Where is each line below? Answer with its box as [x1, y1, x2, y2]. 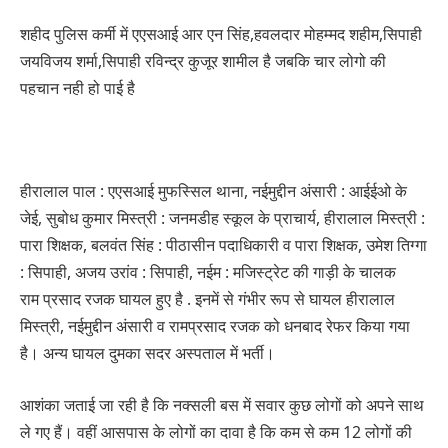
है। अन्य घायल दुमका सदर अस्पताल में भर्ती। [20, 342, 275, 365]
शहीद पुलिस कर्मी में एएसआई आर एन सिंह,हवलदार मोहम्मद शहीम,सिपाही [20, 23, 422, 46]
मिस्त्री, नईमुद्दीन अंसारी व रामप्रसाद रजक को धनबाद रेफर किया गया [20, 315, 410, 338]
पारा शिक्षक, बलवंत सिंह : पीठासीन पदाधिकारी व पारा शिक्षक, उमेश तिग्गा [20, 234, 427, 257]
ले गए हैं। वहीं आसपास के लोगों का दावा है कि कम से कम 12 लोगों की [20, 420, 412, 443]
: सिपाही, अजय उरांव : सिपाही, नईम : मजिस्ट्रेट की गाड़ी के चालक [20, 261, 396, 284]
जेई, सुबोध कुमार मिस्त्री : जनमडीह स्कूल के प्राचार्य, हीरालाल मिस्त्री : [20, 207, 425, 230]
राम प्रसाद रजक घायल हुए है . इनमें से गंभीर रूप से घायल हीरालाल [20, 288, 395, 311]
